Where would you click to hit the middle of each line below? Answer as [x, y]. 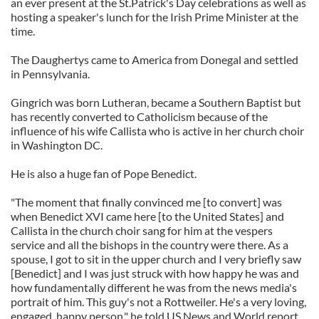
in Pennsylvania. [50, 74]
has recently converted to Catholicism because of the [139, 116]
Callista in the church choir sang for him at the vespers [142, 230]
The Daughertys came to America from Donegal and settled [155, 59]
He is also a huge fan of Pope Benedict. [104, 173]
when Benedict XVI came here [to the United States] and [147, 216]
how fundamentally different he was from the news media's [154, 287]
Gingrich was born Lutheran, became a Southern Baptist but [156, 102]
